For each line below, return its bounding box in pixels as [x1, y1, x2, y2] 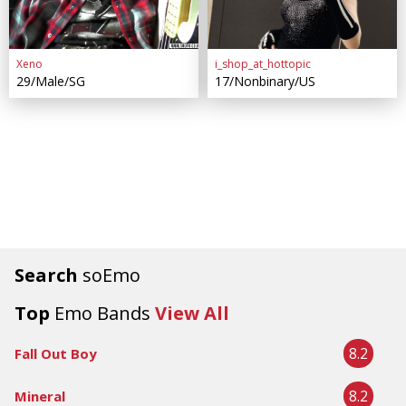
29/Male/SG [15, 72, 85, 90]
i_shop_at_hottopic [214, 55, 311, 72]
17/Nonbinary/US [214, 72, 315, 90]
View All [155, 300, 229, 325]
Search [14, 262, 82, 287]
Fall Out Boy [14, 343, 97, 362]
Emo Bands [54, 300, 150, 325]
